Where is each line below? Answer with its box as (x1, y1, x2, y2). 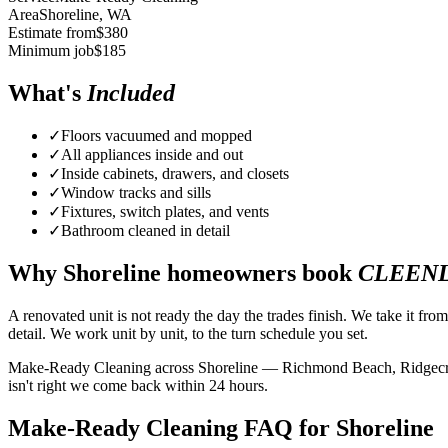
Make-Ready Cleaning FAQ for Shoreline (8, 415, 434, 442)
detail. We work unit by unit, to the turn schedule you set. (8, 325, 368, 343)
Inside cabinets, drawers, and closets (61, 165, 289, 183)
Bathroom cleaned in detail (61, 222, 230, 240)
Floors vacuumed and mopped (61, 127, 252, 145)
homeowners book (161, 260, 358, 287)
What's (8, 79, 87, 106)
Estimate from (8, 23, 96, 41)
